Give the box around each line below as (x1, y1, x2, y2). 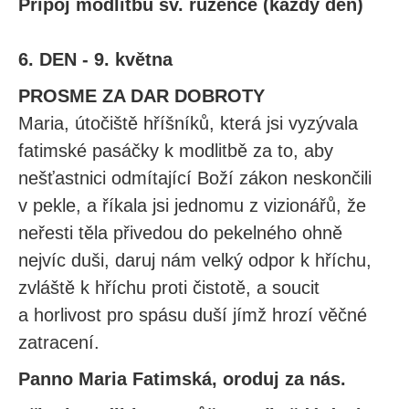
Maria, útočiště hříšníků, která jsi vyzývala (18, 113, 358, 133)
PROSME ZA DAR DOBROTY (18, 86, 265, 106)
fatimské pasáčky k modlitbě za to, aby (18, 141, 333, 161)
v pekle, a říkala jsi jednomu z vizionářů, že (18, 195, 366, 215)
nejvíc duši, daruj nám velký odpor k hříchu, (18, 250, 372, 270)
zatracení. (18, 332, 100, 352)
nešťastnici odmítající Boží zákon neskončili (18, 168, 372, 188)
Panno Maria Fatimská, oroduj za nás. (18, 369, 346, 389)
